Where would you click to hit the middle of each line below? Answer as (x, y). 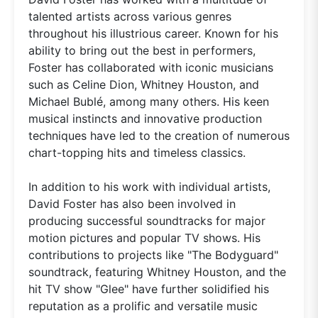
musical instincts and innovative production (145, 118)
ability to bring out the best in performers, (142, 50)
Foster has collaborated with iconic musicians (151, 67)
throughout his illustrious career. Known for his (153, 33)
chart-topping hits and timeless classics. (137, 152)
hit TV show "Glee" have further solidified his (149, 289)
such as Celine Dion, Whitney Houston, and (144, 84)
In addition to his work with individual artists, (149, 186)
